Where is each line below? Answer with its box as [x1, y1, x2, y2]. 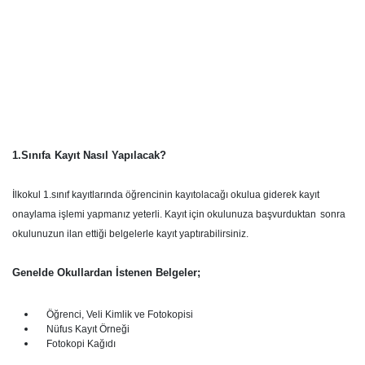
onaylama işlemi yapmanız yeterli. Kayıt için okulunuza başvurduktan [12, 209, 316, 220]
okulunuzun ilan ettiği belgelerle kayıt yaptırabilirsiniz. [12, 228, 248, 240]
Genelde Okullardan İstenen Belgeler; [12, 266, 200, 279]
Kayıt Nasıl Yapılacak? [55, 149, 166, 161]
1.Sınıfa [12, 149, 51, 161]
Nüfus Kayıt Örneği [37, 323, 130, 335]
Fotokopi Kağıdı [37, 338, 116, 350]
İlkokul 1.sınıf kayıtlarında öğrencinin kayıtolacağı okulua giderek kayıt [12, 189, 319, 200]
